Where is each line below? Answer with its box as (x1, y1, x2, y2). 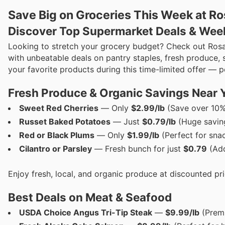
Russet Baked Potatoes (19, 117, 110, 127)
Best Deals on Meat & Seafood (8, 190, 172, 204)
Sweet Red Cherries (19, 103, 98, 114)
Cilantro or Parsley (19, 144, 92, 154)
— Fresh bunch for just (92, 144, 183, 154)
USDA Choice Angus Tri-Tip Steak (19, 207, 152, 218)
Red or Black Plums (19, 130, 94, 141)
